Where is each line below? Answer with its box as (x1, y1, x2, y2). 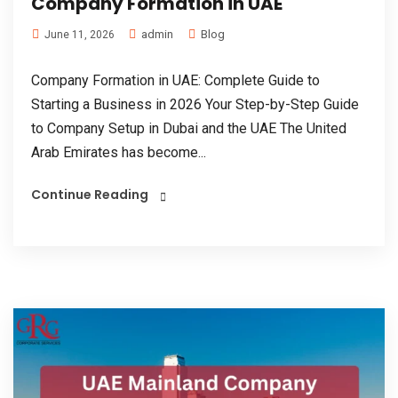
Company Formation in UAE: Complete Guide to (31, 72, 320, 90)
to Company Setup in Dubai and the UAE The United (31, 120, 346, 138)
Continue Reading (31, 186, 148, 204)
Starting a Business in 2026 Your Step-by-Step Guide (31, 96, 359, 114)
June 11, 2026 (42, 28, 115, 42)
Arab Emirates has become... (31, 144, 206, 162)
